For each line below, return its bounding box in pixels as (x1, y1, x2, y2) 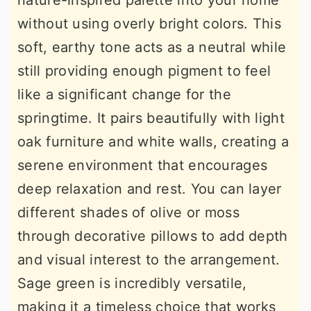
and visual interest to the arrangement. (17, 251, 280, 269)
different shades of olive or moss (17, 204, 239, 221)
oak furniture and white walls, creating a (17, 133, 289, 151)
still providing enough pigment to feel (17, 62, 271, 80)
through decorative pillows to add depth (17, 228, 288, 245)
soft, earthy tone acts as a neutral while (17, 39, 287, 56)
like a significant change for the (17, 86, 231, 103)
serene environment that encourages (17, 157, 268, 174)
